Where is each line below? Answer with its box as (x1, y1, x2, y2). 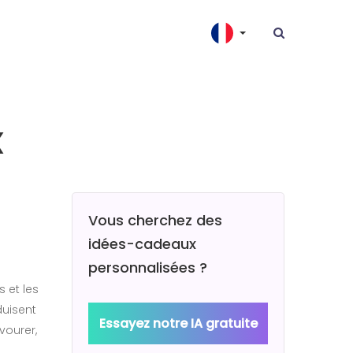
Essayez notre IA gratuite (98, 314, 258, 333)
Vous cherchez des (88, 210, 222, 230)
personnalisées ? (88, 257, 207, 277)
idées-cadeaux (88, 233, 196, 254)
